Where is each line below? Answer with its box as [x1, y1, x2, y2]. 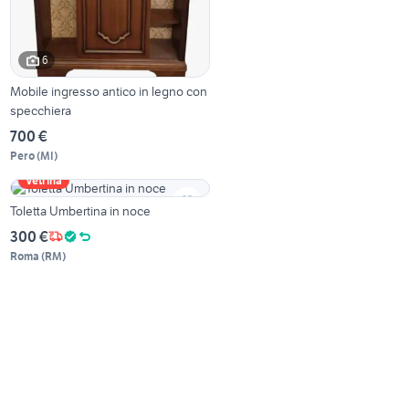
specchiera [10, 101, 72, 119]
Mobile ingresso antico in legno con [10, 82, 208, 100]
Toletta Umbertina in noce [10, 202, 152, 219]
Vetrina [26, 173, 63, 187]
